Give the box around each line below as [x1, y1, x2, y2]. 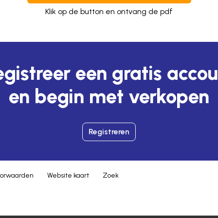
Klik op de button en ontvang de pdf [45, 7, 173, 17]
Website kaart [47, 171, 89, 180]
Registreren [89, 127, 129, 137]
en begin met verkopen [9, 85, 209, 109]
